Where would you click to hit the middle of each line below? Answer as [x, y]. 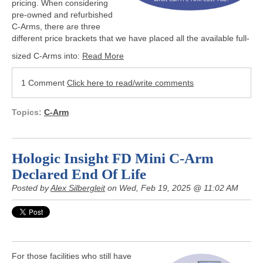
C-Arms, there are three [56, 26]
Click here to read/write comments [130, 82]
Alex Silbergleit [78, 188]
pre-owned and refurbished [62, 14]
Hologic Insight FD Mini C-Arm [113, 158]
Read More [103, 55]
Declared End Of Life [79, 174]
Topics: [28, 112]
